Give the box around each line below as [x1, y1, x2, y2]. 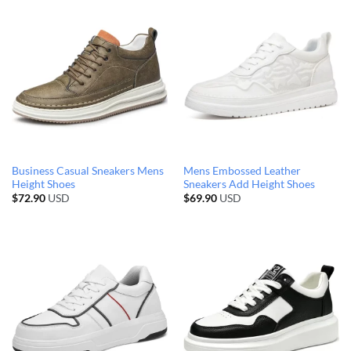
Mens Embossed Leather [183, 164, 301, 177]
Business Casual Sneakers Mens [11, 164, 164, 177]
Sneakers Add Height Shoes [183, 177, 315, 190]
